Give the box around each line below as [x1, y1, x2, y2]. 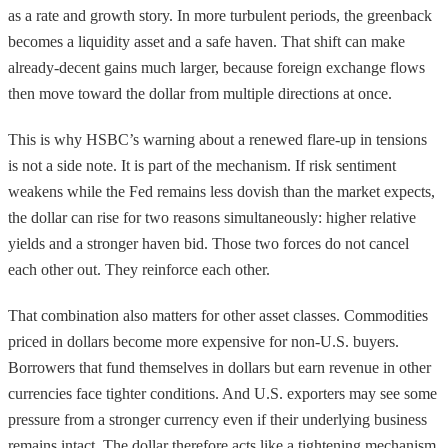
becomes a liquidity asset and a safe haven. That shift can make [8, 32, 405, 50]
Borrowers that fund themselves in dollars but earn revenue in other [8, 358, 431, 376]
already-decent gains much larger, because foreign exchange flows [8, 58, 425, 76]
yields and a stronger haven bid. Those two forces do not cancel [8, 234, 409, 252]
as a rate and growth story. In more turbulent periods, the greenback [8, 6, 432, 24]
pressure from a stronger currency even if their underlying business [8, 410, 427, 428]
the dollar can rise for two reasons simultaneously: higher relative [8, 208, 416, 226]
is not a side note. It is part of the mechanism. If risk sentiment [8, 156, 396, 174]
